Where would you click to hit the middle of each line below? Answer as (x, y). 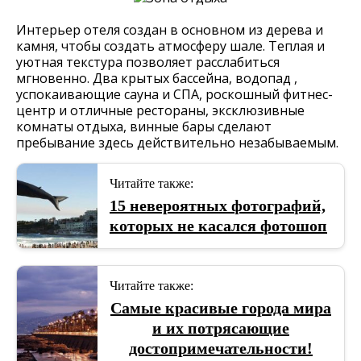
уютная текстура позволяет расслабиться (148, 62)
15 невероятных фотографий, (218, 205)
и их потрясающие (221, 328)
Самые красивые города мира (221, 308)
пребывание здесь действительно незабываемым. (177, 143)
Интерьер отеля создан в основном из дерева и (170, 30)
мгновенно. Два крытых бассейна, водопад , (157, 78)
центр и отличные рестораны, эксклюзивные (160, 110)
